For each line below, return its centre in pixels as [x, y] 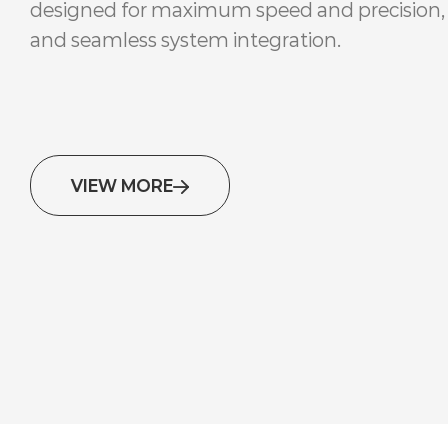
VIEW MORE [122, 185]
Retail [234, 220]
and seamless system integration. [185, 40]
